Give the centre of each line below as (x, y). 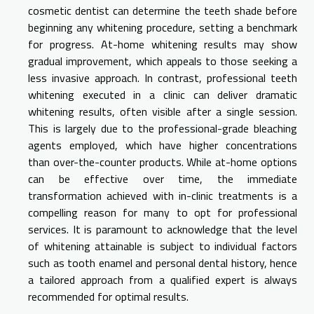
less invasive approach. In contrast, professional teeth (163, 78)
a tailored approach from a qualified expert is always (163, 280)
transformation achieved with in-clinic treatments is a (163, 196)
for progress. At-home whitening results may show (163, 45)
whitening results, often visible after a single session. (163, 112)
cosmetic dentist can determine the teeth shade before (163, 11)
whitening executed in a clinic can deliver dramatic (163, 95)
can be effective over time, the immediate (163, 179)
